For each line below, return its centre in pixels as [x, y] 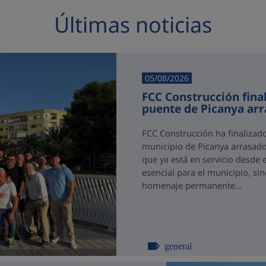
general [178, 246]
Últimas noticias [133, 25]
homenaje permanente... [192, 186]
